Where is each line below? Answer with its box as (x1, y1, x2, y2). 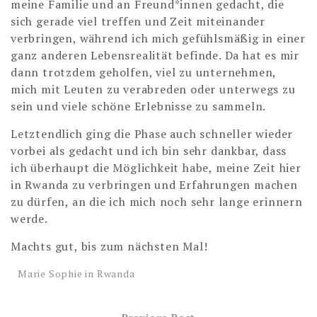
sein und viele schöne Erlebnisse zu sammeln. (11, 98, 267, 115)
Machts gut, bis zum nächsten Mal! (11, 238, 208, 255)
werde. (11, 211, 48, 227)
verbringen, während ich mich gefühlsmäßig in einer (11, 30, 306, 47)
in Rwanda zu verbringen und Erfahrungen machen (11, 177, 298, 193)
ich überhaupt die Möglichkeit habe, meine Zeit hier (11, 160, 301, 176)
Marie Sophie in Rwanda (18, 267, 135, 281)
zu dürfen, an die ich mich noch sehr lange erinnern (11, 194, 303, 210)
